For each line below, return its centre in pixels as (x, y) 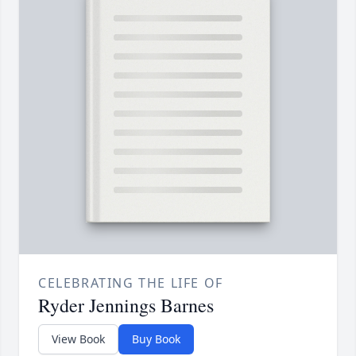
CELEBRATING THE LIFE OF (131, 283)
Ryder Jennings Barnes (126, 306)
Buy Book (156, 339)
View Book (78, 339)
